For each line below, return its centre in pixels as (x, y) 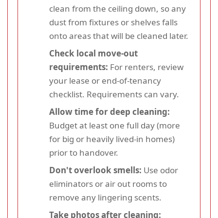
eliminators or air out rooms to (108, 184)
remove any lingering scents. (105, 198)
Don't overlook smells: (95, 170)
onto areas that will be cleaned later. (119, 36)
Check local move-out (93, 54)
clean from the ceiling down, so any (118, 9)
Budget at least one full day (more (115, 126)
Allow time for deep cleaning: (109, 112)
